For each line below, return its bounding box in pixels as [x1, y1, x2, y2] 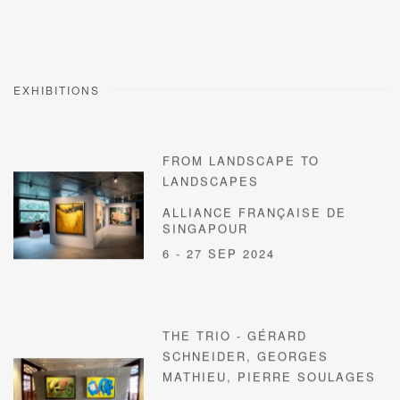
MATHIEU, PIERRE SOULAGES [162, 369, 377, 387]
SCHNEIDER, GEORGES [162, 348, 329, 366]
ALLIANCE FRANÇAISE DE [162, 204, 347, 221]
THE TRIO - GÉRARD [162, 328, 308, 346]
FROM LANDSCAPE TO [162, 152, 321, 170]
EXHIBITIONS [13, 81, 100, 97]
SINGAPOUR [162, 220, 249, 237]
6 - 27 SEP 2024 [162, 245, 276, 262]
